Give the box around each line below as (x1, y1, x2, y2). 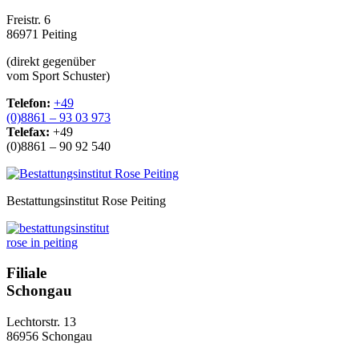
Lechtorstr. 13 (6, 315, 76, 329)
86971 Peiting (6, 26, 77, 41)
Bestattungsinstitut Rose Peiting (6, 193, 166, 208)
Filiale (6, 264, 46, 282)
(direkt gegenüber (6, 54, 95, 68)
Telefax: (6, 124, 50, 139)
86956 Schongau (6, 329, 92, 343)
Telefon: (6, 95, 50, 110)
